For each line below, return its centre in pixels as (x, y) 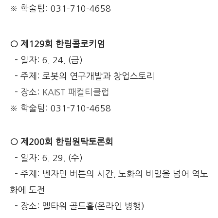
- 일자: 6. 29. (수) (46, 158)
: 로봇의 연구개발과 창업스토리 (96, 77)
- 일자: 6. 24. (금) (46, 61)
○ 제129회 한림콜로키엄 (57, 45)
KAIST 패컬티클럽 (76, 93)
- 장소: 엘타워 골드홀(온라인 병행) (77, 206)
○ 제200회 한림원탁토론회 (62, 142)
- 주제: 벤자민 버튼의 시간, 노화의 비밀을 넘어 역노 (109, 174)
